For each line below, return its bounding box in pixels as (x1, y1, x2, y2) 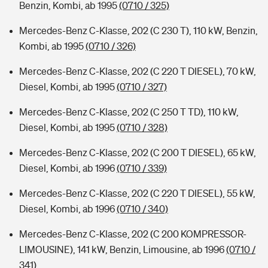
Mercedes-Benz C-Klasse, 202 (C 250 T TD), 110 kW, (19, 106, 239, 117)
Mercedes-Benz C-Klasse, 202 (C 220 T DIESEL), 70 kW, (19, 66, 256, 77)
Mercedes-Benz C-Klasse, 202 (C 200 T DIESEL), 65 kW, (19, 147, 256, 158)
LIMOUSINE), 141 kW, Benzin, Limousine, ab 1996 (19, 244, 226, 255)
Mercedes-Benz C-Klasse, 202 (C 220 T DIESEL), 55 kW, (19, 188, 255, 199)
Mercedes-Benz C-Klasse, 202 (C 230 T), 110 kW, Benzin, (19, 25, 258, 36)
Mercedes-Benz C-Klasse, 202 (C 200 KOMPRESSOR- (19, 229, 246, 239)
